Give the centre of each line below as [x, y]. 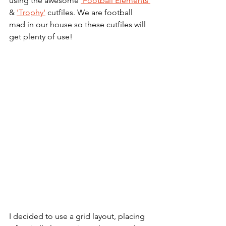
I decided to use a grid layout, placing [78, 216]
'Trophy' [31, 13]
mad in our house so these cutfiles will [78, 25]
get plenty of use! [41, 37]
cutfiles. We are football [90, 13]
